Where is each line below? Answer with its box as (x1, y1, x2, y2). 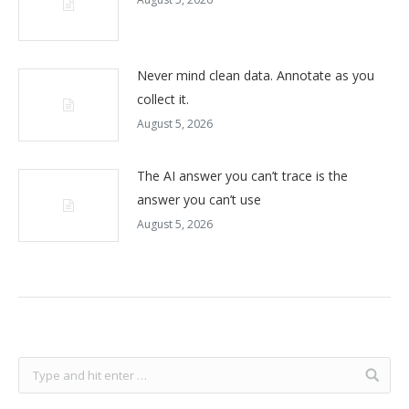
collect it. (137, 90, 189, 109)
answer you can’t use (137, 191, 261, 209)
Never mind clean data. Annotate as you (137, 67, 374, 85)
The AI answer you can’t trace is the (137, 167, 348, 185)
